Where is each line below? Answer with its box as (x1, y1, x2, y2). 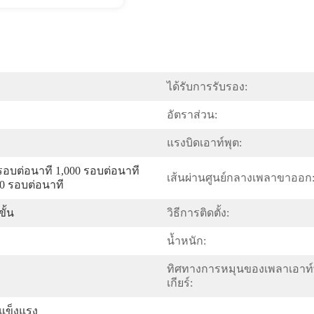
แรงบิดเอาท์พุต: (167, 137, 242, 149)
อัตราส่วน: (167, 109, 217, 121)
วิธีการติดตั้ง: (167, 207, 229, 219)
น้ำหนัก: (167, 235, 206, 247)
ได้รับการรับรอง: (167, 81, 247, 93)
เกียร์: (167, 277, 193, 289)
